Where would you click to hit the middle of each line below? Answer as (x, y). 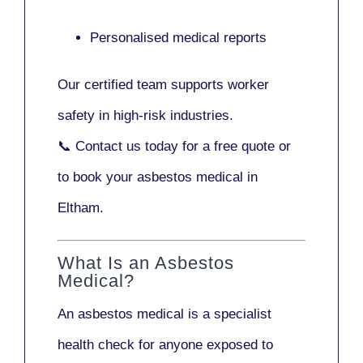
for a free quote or (235, 146)
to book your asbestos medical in (158, 177)
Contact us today (127, 146)
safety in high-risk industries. (145, 115)
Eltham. (81, 207)
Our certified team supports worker (163, 84)
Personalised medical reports (178, 37)
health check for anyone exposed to (165, 345)
